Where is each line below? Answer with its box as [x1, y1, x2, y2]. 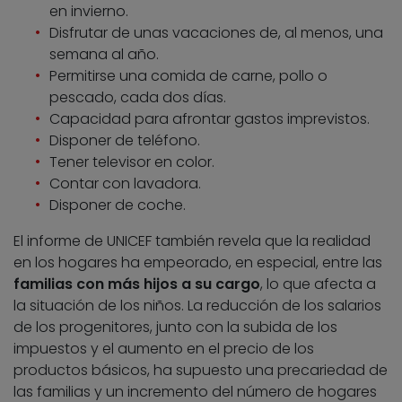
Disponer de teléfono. [49, 130, 200, 152]
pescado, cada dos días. [49, 87, 226, 109]
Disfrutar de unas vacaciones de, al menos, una [49, 22, 383, 44]
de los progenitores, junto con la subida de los [13, 317, 337, 338]
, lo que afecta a [260, 274, 376, 295]
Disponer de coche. [49, 195, 186, 216]
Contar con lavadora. [49, 173, 201, 195]
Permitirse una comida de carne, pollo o [49, 66, 328, 87]
